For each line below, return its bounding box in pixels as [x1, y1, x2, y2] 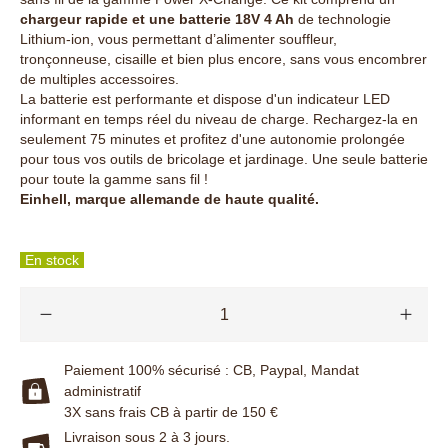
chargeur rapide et [20, 10, 149, 27]
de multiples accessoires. [20, 70, 183, 87]
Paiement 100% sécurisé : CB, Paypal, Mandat [64, 361, 359, 378]
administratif [64, 382, 141, 399]
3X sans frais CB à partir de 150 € [64, 403, 278, 420]
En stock [25, 251, 79, 268]
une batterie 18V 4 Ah [149, 10, 298, 27]
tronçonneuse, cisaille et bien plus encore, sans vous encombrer [20, 50, 427, 67]
